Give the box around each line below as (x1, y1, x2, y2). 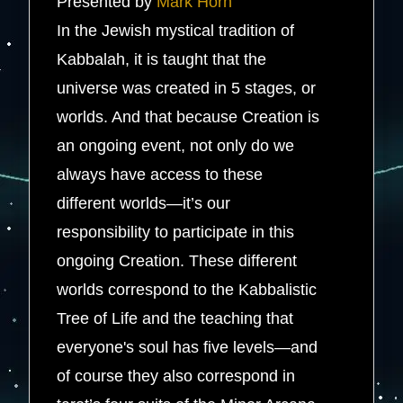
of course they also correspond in (57, 366, 296, 385)
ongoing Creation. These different (57, 251, 298, 270)
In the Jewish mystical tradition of (57, 21, 295, 40)
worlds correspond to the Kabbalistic (57, 280, 318, 299)
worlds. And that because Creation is (57, 107, 320, 126)
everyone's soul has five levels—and (57, 337, 318, 356)
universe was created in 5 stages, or (57, 78, 317, 97)
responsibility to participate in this (57, 222, 295, 241)
